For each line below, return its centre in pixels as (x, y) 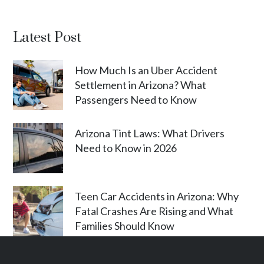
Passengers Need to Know (136, 100)
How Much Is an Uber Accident (146, 70)
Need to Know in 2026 (126, 148)
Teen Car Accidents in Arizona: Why (157, 197)
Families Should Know (125, 226)
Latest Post (47, 38)
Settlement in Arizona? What (141, 85)
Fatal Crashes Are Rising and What (154, 211)
